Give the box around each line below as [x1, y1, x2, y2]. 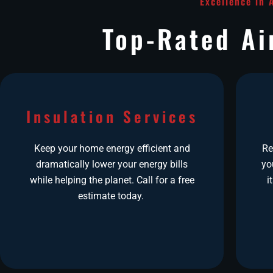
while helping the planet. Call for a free [29, 174, 194, 186]
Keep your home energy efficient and [34, 142, 190, 154]
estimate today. [77, 190, 146, 202]
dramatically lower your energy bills [36, 158, 188, 170]
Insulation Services [26, 104, 198, 127]
